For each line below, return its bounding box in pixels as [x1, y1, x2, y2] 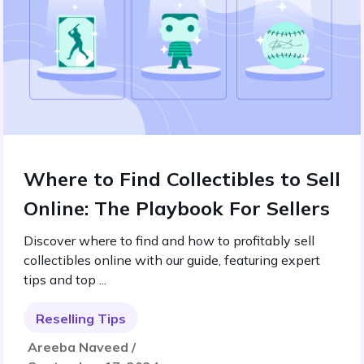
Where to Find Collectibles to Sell [24, 167, 340, 191]
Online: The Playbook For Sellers [24, 196, 330, 220]
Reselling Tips [36, 310, 126, 327]
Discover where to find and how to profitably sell [24, 232, 314, 249]
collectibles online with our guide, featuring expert [24, 252, 320, 268]
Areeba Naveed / [28, 339, 136, 355]
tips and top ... [24, 271, 106, 288]
